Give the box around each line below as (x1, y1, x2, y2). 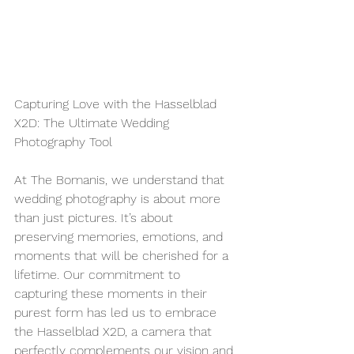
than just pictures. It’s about (14, 209, 177, 225)
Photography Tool (14, 134, 112, 149)
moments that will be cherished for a (14, 247, 232, 263)
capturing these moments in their (14, 285, 211, 301)
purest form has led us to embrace (14, 304, 220, 320)
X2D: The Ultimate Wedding (14, 115, 173, 130)
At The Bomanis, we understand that (14, 171, 228, 187)
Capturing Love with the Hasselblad (14, 96, 220, 111)
